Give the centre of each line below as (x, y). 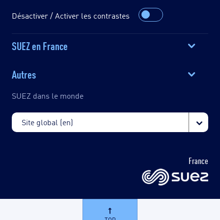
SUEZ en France (40, 45)
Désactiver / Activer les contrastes (71, 15)
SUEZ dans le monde (48, 95)
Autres (24, 73)
